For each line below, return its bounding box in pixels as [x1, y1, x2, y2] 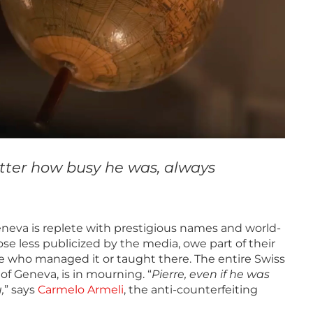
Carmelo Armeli [38, 283, 124, 297]
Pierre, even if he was [152, 268, 270, 282]
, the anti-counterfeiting [124, 283, 258, 297]
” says [4, 283, 38, 297]
